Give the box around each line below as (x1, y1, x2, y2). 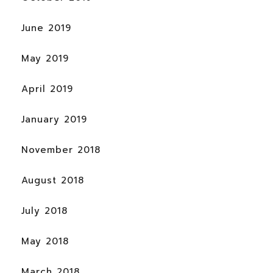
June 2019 (21, 21, 71, 35)
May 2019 (21, 52, 69, 66)
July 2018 (21, 204, 68, 218)
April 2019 (21, 82, 73, 96)
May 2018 (21, 235, 69, 249)
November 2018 (21, 143, 101, 157)
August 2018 (21, 174, 84, 188)
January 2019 (21, 113, 87, 127)
